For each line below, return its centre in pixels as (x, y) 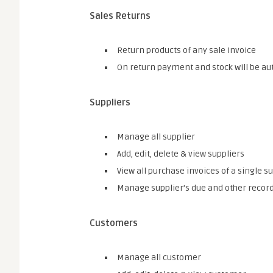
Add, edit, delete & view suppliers (181, 154)
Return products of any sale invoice (186, 50)
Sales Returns (120, 16)
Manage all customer (159, 257)
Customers (114, 223)
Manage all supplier (156, 137)
